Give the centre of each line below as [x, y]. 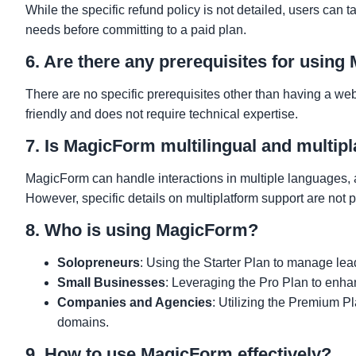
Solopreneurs [99, 262]
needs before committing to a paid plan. [136, 29]
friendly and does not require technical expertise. [162, 114]
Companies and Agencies [135, 302]
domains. [83, 322]
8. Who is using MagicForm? [142, 230]
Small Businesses [111, 282]
